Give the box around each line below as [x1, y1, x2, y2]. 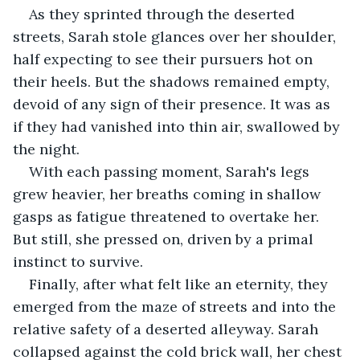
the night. [13, 139, 80, 158]
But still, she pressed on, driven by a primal [13, 229, 317, 248]
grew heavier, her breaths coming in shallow [13, 184, 325, 203]
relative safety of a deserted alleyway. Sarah [13, 319, 322, 338]
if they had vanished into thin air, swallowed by [13, 117, 344, 136]
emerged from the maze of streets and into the [13, 297, 340, 316]
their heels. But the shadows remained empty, [13, 72, 333, 91]
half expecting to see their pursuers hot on [13, 49, 317, 68]
